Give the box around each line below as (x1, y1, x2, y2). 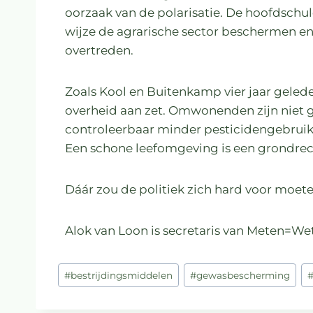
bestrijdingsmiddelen (71, 269, 173, 281)
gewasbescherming (196, 269, 291, 281)
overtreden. (65, 43, 133, 57)
